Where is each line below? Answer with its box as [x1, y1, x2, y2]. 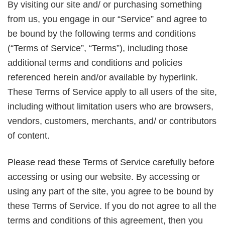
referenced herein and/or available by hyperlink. [8, 72, 198, 83]
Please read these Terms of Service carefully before [8, 157, 214, 167]
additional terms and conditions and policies [8, 58, 182, 68]
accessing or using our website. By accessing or [8, 171, 200, 182]
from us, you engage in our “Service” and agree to [8, 14, 207, 25]
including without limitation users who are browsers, [8, 101, 213, 112]
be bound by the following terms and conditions [8, 29, 196, 39]
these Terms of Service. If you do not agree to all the [8, 200, 216, 211]
